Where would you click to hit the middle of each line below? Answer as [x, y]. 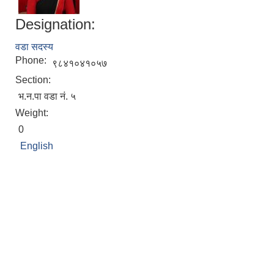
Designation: [55, 24]
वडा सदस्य [34, 47]
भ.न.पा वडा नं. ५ [47, 96]
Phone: [32, 60]
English [37, 146]
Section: [34, 80]
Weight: [33, 113]
